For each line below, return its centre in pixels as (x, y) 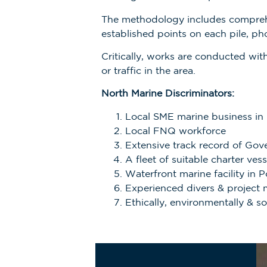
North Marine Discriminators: (168, 94)
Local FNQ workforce (176, 131)
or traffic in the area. (148, 72)
